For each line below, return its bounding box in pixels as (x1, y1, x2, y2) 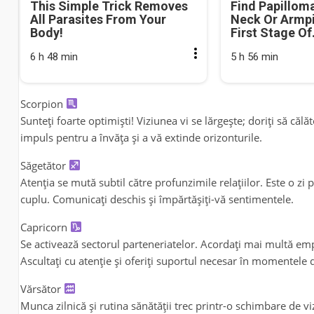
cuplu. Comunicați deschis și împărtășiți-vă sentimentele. (20, 191, 294, 206)
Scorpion (20, 96, 66, 111)
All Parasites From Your (29, 11, 166, 27)
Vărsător (20, 281, 64, 296)
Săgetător (20, 158, 69, 172)
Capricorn (20, 219, 70, 234)
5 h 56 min (230, 50, 278, 63)
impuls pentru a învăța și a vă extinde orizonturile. (20, 130, 262, 144)
